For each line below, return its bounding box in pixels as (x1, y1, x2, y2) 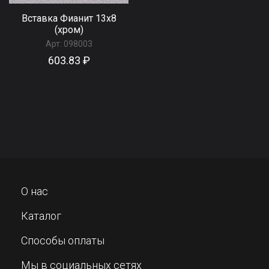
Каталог (21, 210, 61, 223)
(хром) (54, 24, 83, 36)
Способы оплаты (21, 234, 104, 247)
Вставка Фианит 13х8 (21, 13, 116, 25)
